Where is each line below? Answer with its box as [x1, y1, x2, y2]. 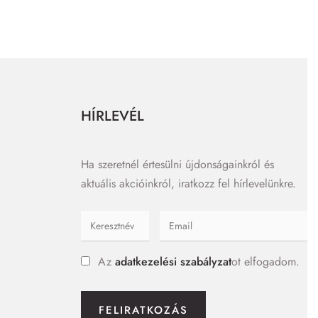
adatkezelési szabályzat [114, 253, 231, 270]
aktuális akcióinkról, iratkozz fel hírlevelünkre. [80, 175, 296, 192]
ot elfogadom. [231, 253, 300, 270]
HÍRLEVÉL [80, 105, 144, 126]
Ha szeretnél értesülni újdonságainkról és [80, 155, 274, 172]
